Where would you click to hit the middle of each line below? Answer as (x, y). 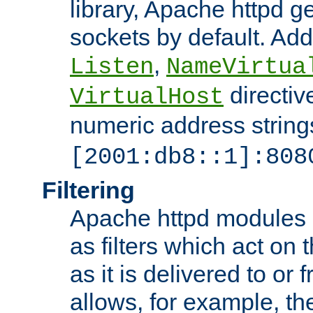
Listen (112, 67)
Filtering (88, 190)
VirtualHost (147, 97)
